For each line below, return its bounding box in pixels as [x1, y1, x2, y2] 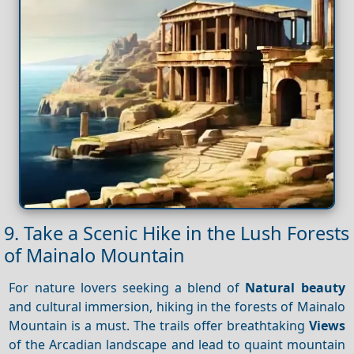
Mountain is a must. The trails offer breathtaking [9, 316, 309, 334]
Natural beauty [245, 278, 345, 296]
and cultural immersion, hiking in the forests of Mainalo [9, 297, 345, 315]
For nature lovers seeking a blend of [9, 278, 246, 296]
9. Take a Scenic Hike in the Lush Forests [4, 220, 349, 247]
